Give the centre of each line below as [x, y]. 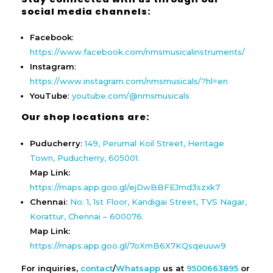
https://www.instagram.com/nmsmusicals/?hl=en [129, 81]
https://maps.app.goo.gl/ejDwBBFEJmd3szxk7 [125, 187]
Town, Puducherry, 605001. [85, 158]
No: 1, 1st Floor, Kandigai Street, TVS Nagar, [159, 201]
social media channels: [86, 12]
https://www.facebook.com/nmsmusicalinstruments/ [138, 52]
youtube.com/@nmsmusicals [131, 96]
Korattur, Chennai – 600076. [87, 216]
